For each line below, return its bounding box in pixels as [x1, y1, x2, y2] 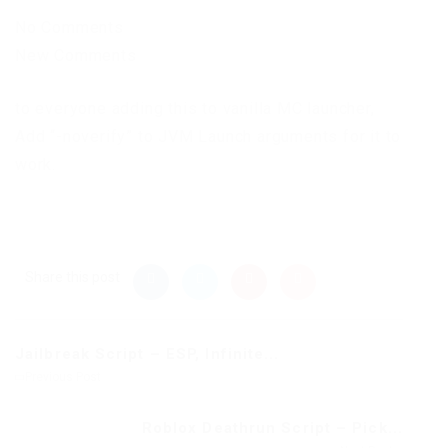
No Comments [15, 18, 124, 38]
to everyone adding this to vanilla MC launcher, [15, 99, 375, 119]
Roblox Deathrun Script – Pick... [141, 419, 403, 438]
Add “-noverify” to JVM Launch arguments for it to [15, 127, 402, 147]
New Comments [15, 46, 137, 66]
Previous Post [22, 370, 101, 385]
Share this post [25, 269, 120, 286]
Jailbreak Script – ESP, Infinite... [15, 345, 280, 364]
